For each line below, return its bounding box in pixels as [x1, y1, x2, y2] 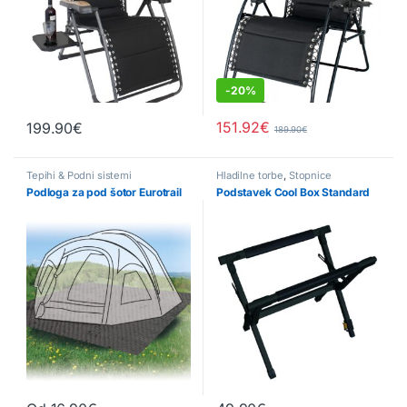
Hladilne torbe [216, 169, 284, 183]
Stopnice [288, 169, 332, 183]
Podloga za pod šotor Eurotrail [26, 184, 182, 199]
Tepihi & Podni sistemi [26, 169, 132, 183]
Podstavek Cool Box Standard [216, 184, 371, 199]
